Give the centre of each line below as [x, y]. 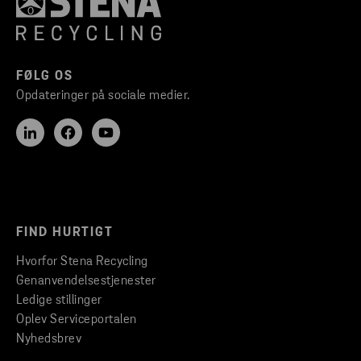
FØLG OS [45, 76]
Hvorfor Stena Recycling [82, 261]
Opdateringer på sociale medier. [103, 95]
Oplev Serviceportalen [77, 320]
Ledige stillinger [59, 300]
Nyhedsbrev [49, 339]
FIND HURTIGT [65, 232]
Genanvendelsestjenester [86, 281]
